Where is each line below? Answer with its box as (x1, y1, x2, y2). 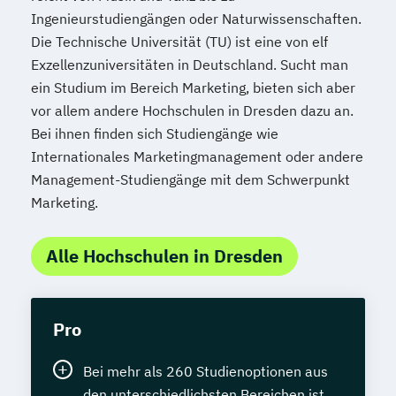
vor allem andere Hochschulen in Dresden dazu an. (31, 102, 354, 119)
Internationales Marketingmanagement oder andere (31, 148, 363, 165)
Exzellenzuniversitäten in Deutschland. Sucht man (31, 56, 348, 73)
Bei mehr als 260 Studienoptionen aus (83, 362, 328, 380)
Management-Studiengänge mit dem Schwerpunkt (31, 171, 350, 188)
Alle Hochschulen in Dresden (46, 244, 283, 268)
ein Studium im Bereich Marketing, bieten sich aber (31, 79, 355, 96)
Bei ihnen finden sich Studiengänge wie (31, 125, 278, 142)
